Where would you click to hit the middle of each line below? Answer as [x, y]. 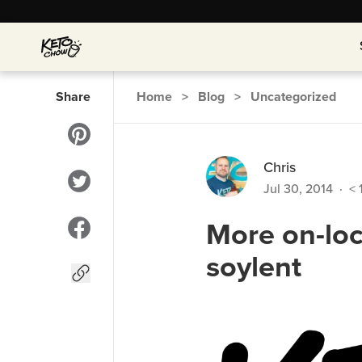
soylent [254, 266]
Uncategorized [293, 97]
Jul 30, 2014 [298, 188]
